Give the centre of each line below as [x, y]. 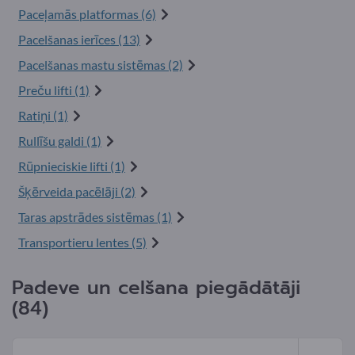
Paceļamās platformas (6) [87, 14]
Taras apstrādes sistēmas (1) [95, 217]
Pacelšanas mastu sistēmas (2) [101, 65]
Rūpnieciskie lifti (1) [72, 166]
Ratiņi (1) [43, 115]
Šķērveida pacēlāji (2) [77, 191]
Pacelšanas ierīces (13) [79, 39]
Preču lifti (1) [54, 90]
